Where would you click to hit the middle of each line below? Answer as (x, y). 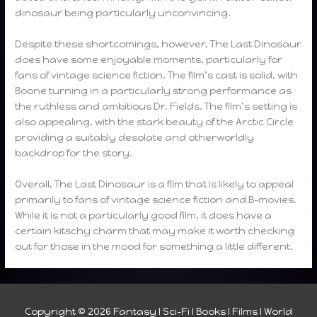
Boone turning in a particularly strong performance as (154, 90)
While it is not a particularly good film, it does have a (144, 215)
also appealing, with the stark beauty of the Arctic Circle (155, 121)
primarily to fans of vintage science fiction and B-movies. (156, 199)
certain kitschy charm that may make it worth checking (155, 230)
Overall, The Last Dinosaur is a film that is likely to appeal (155, 184)
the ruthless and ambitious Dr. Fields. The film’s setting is (156, 106)
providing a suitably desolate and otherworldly (135, 137)
